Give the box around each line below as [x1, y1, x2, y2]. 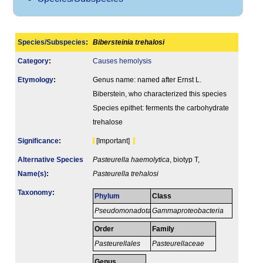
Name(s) [18, 170, 46, 178]
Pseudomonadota [95, 207, 152, 215]
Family [152, 225, 175, 233]
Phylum [95, 193, 120, 200]
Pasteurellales [95, 240, 141, 248]
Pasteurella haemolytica [93, 156, 170, 164]
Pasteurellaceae [152, 240, 207, 248]
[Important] [95, 137, 133, 145]
